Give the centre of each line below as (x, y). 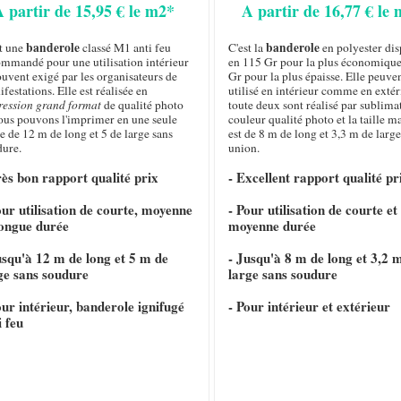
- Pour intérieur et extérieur (309, 307)
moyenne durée (272, 226)
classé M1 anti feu (126, 48)
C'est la (247, 48)
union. (243, 148)
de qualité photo (143, 105)
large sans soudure (282, 274)
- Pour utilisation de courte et (312, 210)
